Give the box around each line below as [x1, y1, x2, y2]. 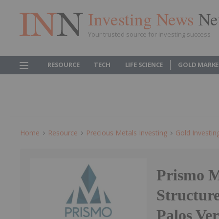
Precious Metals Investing [86, 128, 167, 137]
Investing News [88, 7, 198, 30]
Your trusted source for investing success [88, 29, 211, 39]
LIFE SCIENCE [125, 60, 163, 69]
